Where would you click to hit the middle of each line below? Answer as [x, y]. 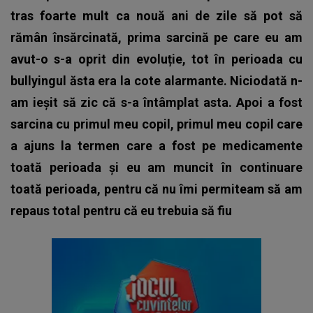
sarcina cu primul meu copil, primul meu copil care [156, 124]
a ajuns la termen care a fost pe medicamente [156, 145]
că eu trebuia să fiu [178, 210]
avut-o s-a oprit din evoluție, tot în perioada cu [156, 59]
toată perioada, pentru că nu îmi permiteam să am [156, 189]
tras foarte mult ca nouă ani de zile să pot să [156, 15]
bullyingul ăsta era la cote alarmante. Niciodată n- [156, 80]
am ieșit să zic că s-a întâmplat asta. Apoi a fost [156, 102]
